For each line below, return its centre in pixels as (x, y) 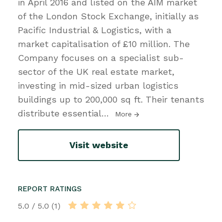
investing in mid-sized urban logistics (98, 85)
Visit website (99, 145)
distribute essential (60, 113)
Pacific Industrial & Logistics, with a (95, 30)
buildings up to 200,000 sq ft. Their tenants (111, 99)
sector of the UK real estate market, (96, 71)
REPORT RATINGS (50, 189)
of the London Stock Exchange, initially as (108, 16)
